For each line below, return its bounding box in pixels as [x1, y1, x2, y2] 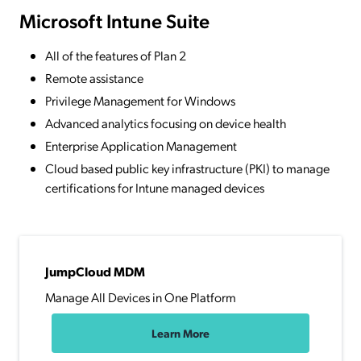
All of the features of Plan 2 [45, 47, 186, 64]
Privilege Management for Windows [45, 92, 235, 110]
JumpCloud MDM [45, 263, 145, 280]
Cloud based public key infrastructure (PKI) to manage [45, 160, 330, 177]
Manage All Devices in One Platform [45, 288, 236, 306]
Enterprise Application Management [45, 137, 237, 155]
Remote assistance [45, 69, 143, 87]
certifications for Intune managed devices [45, 179, 264, 197]
